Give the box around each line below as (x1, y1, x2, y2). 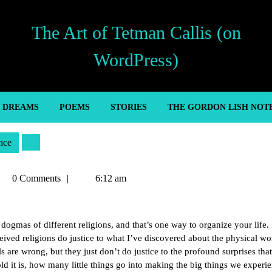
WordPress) (93, 49, 178, 70)
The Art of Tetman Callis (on (31, 22, 241, 42)
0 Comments (10, 173, 61, 183)
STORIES (110, 103, 147, 112)
